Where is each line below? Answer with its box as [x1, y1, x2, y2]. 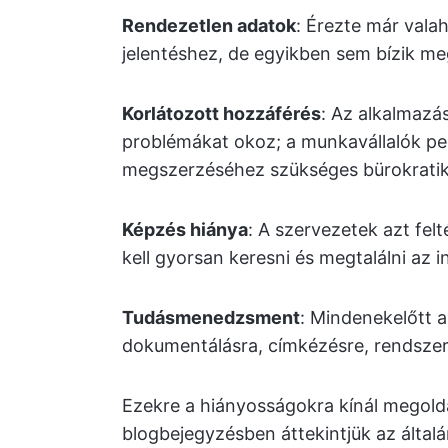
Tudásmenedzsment [122, 307, 300, 329]
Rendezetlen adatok [122, 15, 296, 37]
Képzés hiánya [122, 219, 248, 241]
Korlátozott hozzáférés [122, 103, 321, 125]
